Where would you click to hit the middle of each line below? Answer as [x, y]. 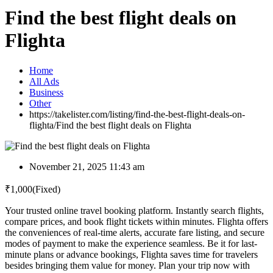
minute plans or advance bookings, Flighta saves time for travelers [131, 254]
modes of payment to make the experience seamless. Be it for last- [131, 243]
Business [46, 92]
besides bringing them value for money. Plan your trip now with [127, 265]
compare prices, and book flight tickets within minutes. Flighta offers [136, 221]
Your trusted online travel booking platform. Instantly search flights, [134, 210]
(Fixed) [46, 189]
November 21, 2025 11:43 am [87, 166]
